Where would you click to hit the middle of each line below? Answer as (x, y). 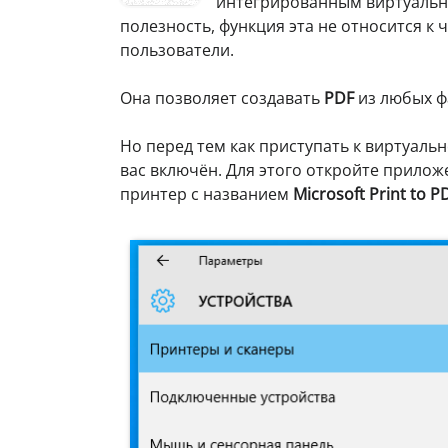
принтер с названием (206, 193)
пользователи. (177, 49)
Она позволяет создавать (222, 97)
